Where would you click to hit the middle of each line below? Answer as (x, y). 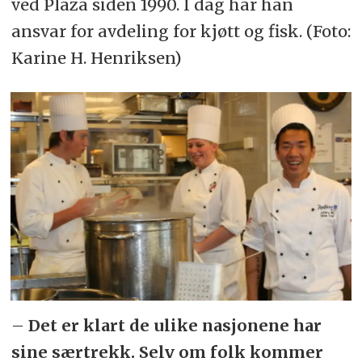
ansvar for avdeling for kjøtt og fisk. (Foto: (181, 32)
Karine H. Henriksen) (96, 58)
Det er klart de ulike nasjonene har (173, 326)
